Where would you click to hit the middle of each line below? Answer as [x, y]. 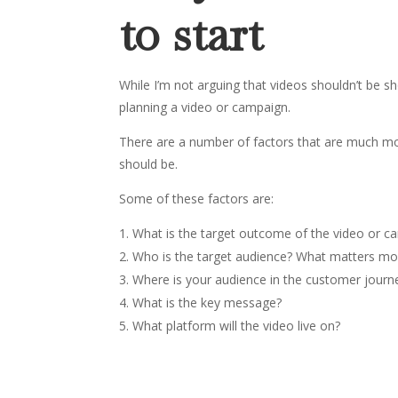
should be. [149, 163]
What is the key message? [207, 302]
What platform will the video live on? [237, 325]
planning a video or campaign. [205, 107]
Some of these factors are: [197, 198]
